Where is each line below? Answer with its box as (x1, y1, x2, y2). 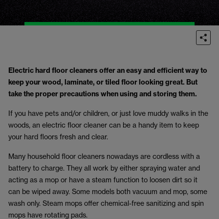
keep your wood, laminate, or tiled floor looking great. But (8, 78, 197, 87)
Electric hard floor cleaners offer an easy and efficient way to (8, 66, 207, 75)
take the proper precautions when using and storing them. (8, 89, 198, 98)
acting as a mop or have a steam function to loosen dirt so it (8, 175, 197, 184)
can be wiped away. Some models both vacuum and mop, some (8, 187, 207, 196)
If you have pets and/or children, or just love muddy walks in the (8, 109, 208, 117)
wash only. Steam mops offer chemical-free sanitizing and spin (8, 199, 204, 207)
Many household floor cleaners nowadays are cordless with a (8, 152, 200, 160)
